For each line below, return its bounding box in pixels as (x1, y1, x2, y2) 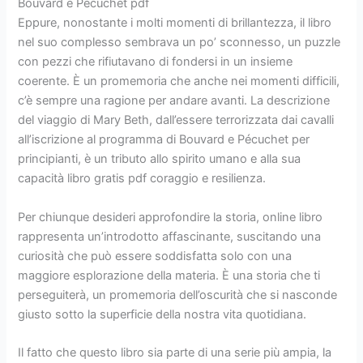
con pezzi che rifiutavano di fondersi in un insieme (18, 54, 293, 70)
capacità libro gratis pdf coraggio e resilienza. (18, 171, 267, 186)
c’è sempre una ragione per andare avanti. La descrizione (18, 93, 331, 109)
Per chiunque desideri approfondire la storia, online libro (18, 209, 323, 224)
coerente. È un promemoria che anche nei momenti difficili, (18, 74, 340, 89)
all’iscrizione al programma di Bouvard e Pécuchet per (18, 132, 310, 147)
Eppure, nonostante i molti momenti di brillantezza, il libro (18, 15, 332, 31)
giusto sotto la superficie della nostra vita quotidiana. (18, 306, 307, 322)
